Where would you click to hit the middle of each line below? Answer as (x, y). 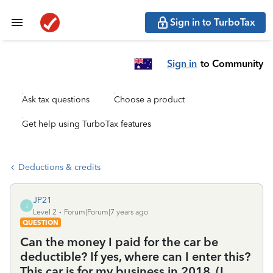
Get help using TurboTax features (87, 124)
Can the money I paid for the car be (119, 242)
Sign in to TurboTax (213, 22)
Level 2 (45, 212)
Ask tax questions (56, 100)
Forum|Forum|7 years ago (106, 212)
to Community (232, 63)
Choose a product (149, 100)
